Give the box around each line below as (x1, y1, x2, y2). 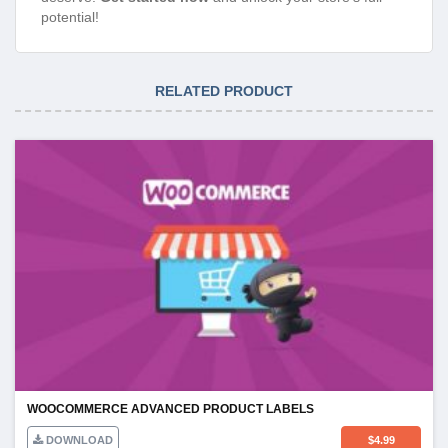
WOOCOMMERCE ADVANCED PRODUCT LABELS (27, 402, 314, 417)
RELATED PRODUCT (155, 83, 293, 100)
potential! (41, 9, 99, 26)
